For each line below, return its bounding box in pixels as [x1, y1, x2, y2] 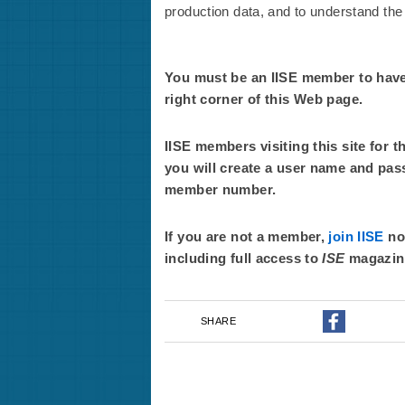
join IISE [328, 229, 384, 244]
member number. [165, 182, 277, 197]
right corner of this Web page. [165, 91, 363, 107]
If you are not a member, [165, 229, 329, 244]
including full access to [165, 250, 323, 266]
